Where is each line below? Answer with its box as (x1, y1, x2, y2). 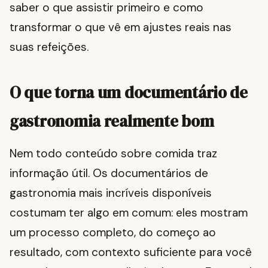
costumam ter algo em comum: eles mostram (10, 205, 248, 221)
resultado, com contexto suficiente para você (10, 245, 252, 260)
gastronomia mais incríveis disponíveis (10, 185, 212, 201)
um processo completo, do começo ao (10, 225, 216, 240)
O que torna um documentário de (10, 81, 248, 104)
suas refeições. (10, 39, 89, 55)
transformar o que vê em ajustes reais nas (10, 20, 232, 35)
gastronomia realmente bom (10, 110, 214, 133)
